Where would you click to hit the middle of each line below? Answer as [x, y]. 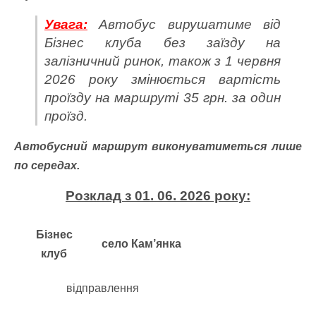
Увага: [66, 24]
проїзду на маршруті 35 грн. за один [163, 98]
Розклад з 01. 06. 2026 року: [158, 196]
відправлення [102, 288]
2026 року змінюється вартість [163, 79]
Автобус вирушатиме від [184, 24]
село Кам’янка [141, 244]
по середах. [47, 165]
